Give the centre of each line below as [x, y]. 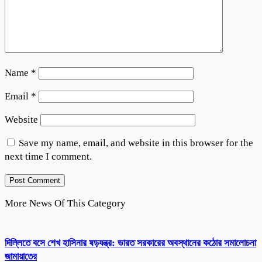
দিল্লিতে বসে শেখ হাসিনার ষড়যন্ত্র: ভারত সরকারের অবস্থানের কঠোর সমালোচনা [130, 243]
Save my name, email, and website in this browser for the [136, 143]
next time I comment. [48, 156]
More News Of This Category [65, 203]
